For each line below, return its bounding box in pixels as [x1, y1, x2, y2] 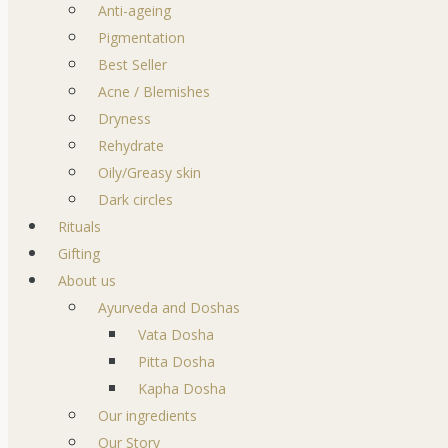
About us [58, 271, 116, 290]
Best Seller [98, 55, 167, 74]
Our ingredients [98, 406, 197, 425]
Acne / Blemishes [98, 82, 210, 101]
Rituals [58, 217, 101, 236]
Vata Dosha [138, 325, 214, 344]
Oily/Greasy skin [98, 163, 201, 182]
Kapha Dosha [138, 379, 226, 398]
